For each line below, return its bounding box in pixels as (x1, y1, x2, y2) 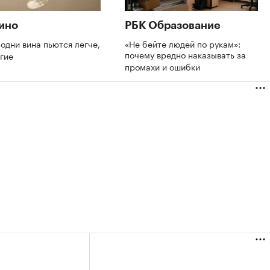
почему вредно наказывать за (125, 47, 246, 61)
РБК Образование (125, 19, 221, 31)
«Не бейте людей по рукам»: (125, 36, 240, 50)
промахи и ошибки (125, 59, 202, 73)
